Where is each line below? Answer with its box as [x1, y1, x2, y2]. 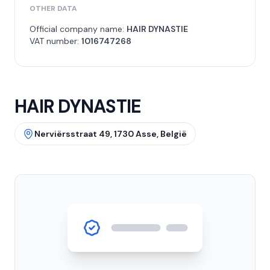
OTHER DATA [30, 4, 77, 13]
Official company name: [30, 24, 127, 34]
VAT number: [30, 36, 81, 46]
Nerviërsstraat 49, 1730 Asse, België [34, 128, 187, 139]
